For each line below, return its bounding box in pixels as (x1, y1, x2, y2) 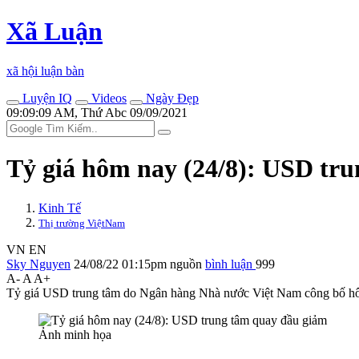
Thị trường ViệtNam (38, 216, 125, 229)
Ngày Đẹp (143, 91, 199, 105)
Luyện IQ (19, 91, 72, 105)
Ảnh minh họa (38, 327, 111, 341)
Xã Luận (6, 17, 103, 46)
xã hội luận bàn (6, 63, 84, 78)
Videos (88, 91, 127, 105)
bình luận (205, 256, 256, 271)
